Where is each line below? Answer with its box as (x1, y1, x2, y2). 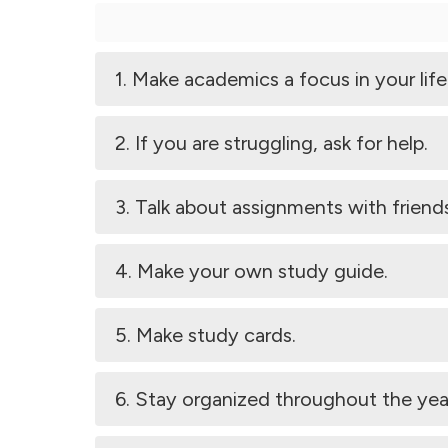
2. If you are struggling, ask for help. (115, 131, 428, 155)
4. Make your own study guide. (115, 259, 388, 283)
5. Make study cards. (115, 323, 296, 347)
